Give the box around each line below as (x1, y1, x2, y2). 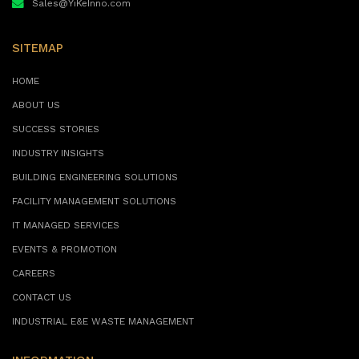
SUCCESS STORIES (12, 125, 99, 135)
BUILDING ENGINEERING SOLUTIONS (12, 173, 178, 183)
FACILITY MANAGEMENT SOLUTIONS (12, 197, 176, 207)
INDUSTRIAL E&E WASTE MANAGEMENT (12, 317, 194, 327)
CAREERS (12, 269, 55, 279)
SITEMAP (12, 43, 63, 55)
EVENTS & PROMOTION (12, 245, 117, 255)
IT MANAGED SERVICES (12, 221, 119, 231)
